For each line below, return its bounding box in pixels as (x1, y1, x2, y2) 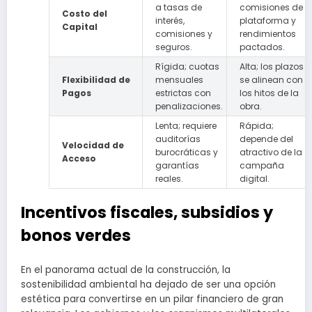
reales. (155, 172, 183, 185)
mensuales (155, 73, 203, 86)
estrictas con (155, 86, 211, 99)
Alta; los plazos (240, 60, 304, 72)
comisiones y (155, 27, 212, 40)
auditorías (155, 132, 201, 145)
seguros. (155, 40, 192, 53)
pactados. (240, 40, 285, 53)
